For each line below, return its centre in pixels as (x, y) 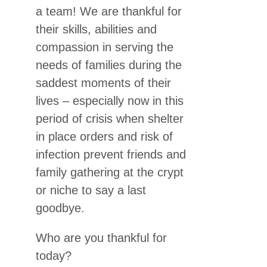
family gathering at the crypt (110, 173)
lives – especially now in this (110, 101)
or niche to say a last (91, 190)
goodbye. (60, 208)
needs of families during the (109, 65)
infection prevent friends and (111, 155)
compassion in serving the (105, 47)
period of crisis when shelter (110, 119)
